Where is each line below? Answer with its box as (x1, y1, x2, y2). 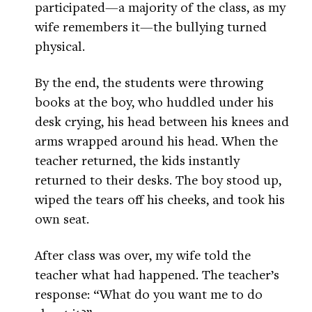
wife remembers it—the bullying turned (35, 17, 267, 36)
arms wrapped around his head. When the (35, 132, 278, 150)
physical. (35, 37, 85, 55)
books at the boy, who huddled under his (35, 93, 274, 111)
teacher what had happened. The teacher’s (35, 265, 279, 283)
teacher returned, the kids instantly (35, 151, 240, 169)
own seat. (35, 210, 89, 228)
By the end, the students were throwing (35, 73, 263, 91)
